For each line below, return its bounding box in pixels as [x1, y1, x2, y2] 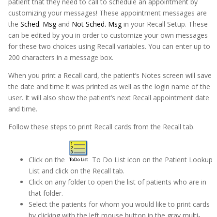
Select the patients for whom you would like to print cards [28, 200, 210, 209]
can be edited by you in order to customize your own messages [8, 31, 208, 40]
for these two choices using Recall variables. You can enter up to [8, 42, 210, 51]
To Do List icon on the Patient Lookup [90, 155, 213, 164]
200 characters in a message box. [8, 53, 113, 62]
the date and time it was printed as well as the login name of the [8, 82, 210, 91]
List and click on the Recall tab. [28, 166, 124, 175]
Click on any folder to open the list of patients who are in [28, 177, 206, 186]
